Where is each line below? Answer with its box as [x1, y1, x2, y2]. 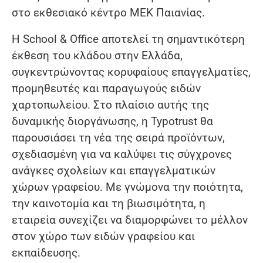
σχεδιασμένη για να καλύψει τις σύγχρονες [12, 147, 232, 161]
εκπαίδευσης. [12, 246, 80, 260]
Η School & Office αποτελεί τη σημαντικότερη [12, 32, 245, 46]
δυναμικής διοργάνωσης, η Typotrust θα [12, 114, 213, 129]
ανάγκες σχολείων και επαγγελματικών [12, 164, 215, 178]
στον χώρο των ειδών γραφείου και [12, 230, 195, 244]
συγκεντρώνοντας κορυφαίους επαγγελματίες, [12, 65, 251, 79]
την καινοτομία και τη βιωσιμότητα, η [12, 197, 205, 211]
